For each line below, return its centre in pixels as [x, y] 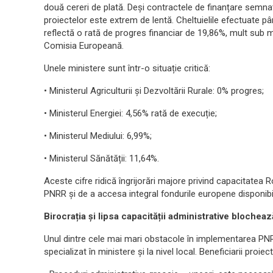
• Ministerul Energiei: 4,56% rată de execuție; [130, 113]
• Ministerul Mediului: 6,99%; [98, 136]
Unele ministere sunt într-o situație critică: [127, 68]
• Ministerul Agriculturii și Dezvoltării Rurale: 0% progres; [154, 91]
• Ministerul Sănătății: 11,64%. [101, 158]
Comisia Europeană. [84, 46]
